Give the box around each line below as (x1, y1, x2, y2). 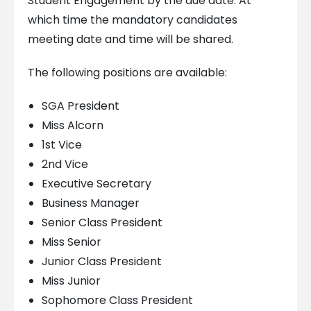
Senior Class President (42, 215, 162, 231)
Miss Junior (42, 273, 101, 289)
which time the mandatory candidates (28, 12, 237, 28)
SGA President (42, 98, 119, 115)
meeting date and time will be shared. (28, 31, 233, 48)
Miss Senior (42, 234, 101, 251)
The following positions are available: (28, 65, 227, 81)
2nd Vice (42, 156, 88, 173)
